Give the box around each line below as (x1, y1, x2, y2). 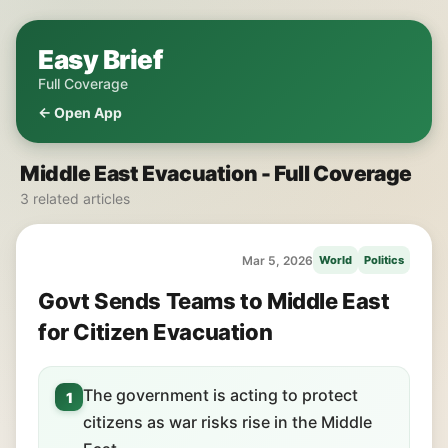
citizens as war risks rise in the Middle (83, 412, 372, 432)
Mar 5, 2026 (242, 252, 313, 268)
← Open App (38, 104, 122, 121)
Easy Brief (38, 44, 162, 75)
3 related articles (20, 190, 130, 207)
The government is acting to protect (83, 385, 358, 405)
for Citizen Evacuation (38, 319, 273, 345)
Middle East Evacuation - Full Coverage (20, 161, 412, 186)
